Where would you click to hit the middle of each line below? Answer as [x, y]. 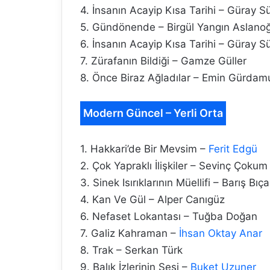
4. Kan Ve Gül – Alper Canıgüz [152, 200]
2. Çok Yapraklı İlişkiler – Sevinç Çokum [174, 166]
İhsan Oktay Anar [221, 234]
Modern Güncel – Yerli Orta [153, 113]
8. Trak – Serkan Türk [131, 250]
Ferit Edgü [233, 149]
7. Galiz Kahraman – [130, 234]
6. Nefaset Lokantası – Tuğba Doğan [169, 217]
